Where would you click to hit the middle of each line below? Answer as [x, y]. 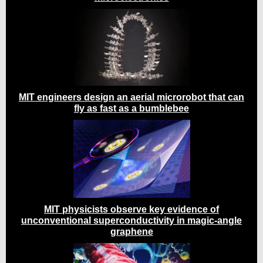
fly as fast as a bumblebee [131, 108]
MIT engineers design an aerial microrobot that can [131, 97]
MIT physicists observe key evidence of [131, 209]
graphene [131, 232]
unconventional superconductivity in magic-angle [131, 220]
